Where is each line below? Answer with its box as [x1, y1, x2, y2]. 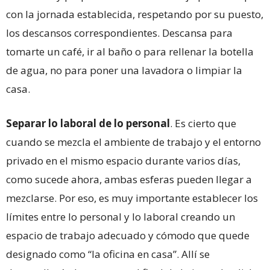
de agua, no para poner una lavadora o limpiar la [6, 63, 242, 78]
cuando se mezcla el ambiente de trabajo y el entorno [6, 135, 261, 149]
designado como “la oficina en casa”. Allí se [6, 247, 210, 262]
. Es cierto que [170, 116, 236, 131]
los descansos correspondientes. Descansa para [6, 26, 233, 40]
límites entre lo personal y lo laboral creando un [6, 210, 235, 224]
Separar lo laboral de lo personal [6, 116, 170, 131]
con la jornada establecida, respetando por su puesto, [6, 7, 263, 22]
